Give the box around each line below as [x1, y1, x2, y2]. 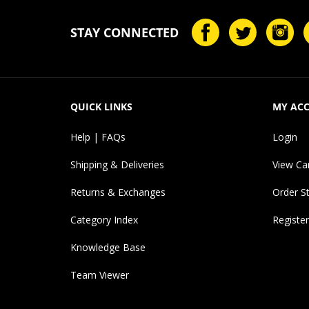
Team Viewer [70, 268, 129, 281]
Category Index [70, 212, 138, 226]
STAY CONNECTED [70, 23, 179, 41]
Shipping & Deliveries [70, 157, 164, 171]
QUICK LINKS [70, 99, 132, 113]
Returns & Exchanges [70, 185, 166, 199]
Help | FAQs [70, 130, 126, 143]
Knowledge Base [70, 240, 146, 254]
